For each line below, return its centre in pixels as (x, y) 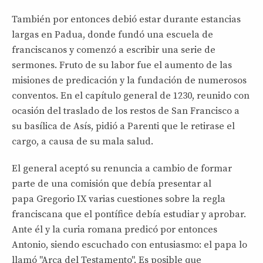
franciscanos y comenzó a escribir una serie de (114, 50)
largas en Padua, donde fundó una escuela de (112, 34)
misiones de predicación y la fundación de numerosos (129, 80)
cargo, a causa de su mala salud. (82, 141)
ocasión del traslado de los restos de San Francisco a (126, 111)
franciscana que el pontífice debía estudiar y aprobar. (129, 214)
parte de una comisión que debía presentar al (112, 183)
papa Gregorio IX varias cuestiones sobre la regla (119, 199)
